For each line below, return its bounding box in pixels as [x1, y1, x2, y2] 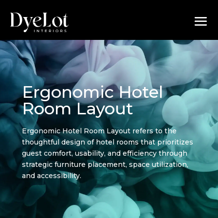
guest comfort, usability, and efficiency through [21, 148, 187, 158]
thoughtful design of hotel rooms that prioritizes [21, 137, 193, 146]
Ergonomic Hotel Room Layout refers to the [21, 126, 177, 135]
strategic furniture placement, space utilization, [21, 160, 188, 169]
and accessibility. [21, 171, 81, 180]
